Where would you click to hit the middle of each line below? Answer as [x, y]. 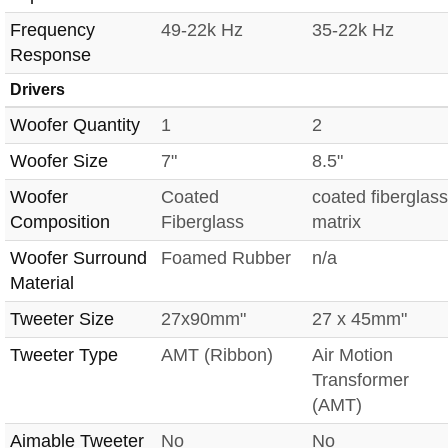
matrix [336, 221]
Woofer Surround [78, 257]
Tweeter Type [64, 354]
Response [50, 54]
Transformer [360, 379]
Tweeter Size [62, 318]
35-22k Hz [353, 29]
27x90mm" [203, 318]
